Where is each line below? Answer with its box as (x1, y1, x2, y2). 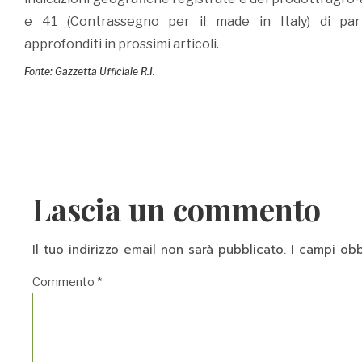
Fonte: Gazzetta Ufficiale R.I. (24, 65, 155, 78)
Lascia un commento (32, 188, 321, 230)
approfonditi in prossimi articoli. (24, 36, 219, 52)
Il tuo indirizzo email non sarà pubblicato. (32, 241, 286, 259)
